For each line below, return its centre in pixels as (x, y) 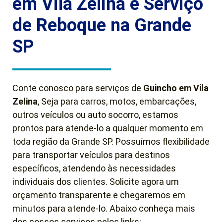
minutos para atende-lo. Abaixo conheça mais (104, 208)
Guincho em (168, 88)
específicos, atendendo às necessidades (94, 168)
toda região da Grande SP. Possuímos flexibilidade (111, 141)
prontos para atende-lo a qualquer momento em (108, 128)
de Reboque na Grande (102, 25)
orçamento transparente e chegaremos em (99, 195)
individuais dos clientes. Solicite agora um (96, 181)
